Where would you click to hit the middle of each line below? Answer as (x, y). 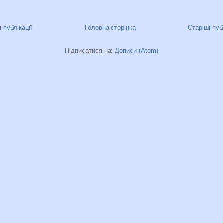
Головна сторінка (110, 27)
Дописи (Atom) (137, 50)
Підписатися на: (90, 50)
